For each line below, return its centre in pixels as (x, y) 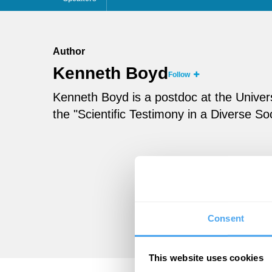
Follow (181, 75)
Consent (226, 218)
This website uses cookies (206, 257)
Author (69, 51)
